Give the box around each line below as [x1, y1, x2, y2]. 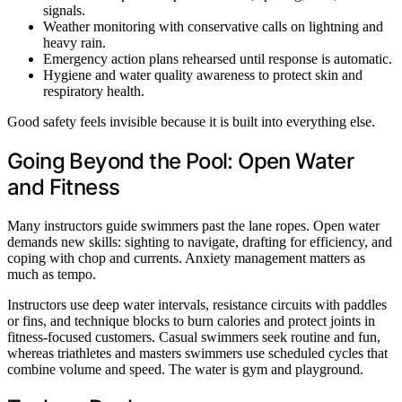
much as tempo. [7, 266, 96, 282]
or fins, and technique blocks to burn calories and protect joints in [7, 312, 375, 328]
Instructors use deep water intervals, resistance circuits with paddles [7, 296, 387, 312]
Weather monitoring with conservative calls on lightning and [43, 18, 383, 34]
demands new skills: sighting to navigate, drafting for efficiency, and [7, 233, 392, 249]
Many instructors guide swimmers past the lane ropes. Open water [7, 217, 380, 233]
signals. [43, 2, 85, 18]
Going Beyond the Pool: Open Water [7, 147, 354, 174]
